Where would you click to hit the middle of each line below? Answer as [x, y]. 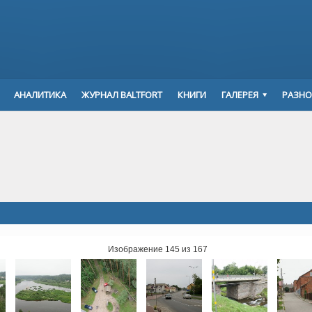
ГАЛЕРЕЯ [240, 95]
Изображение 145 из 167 [157, 249]
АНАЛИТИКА [40, 95]
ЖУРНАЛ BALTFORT [122, 95]
